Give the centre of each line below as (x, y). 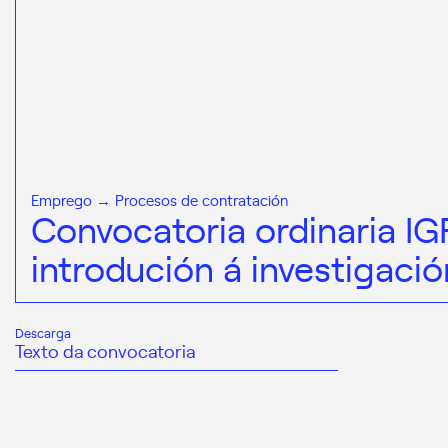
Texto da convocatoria (105, 351)
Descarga (43, 333)
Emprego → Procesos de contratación (159, 199)
